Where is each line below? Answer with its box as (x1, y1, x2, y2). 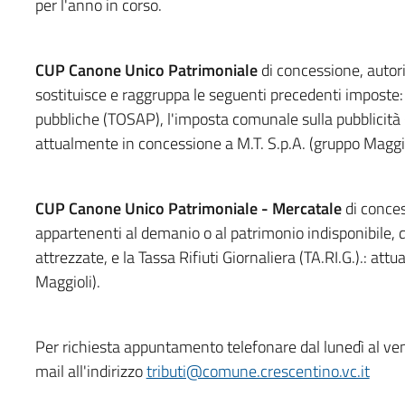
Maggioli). (34, 268, 100, 294)
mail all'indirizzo (34, 358, 146, 383)
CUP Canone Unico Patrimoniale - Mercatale (34, 195, 345, 221)
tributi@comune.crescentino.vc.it (146, 358, 370, 383)
